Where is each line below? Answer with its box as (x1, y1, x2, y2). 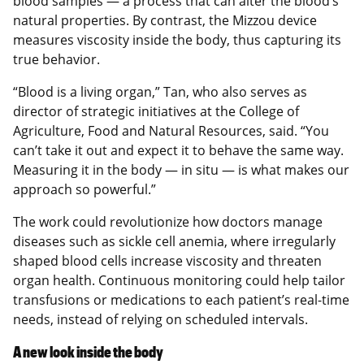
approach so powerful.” (13, 180, 156, 198)
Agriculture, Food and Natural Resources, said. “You (13, 121, 329, 140)
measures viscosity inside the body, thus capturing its (13, 30, 341, 49)
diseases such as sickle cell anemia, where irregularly (13, 232, 336, 250)
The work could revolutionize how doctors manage (13, 212, 323, 231)
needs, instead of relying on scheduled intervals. (13, 310, 308, 328)
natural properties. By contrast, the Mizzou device (13, 11, 317, 29)
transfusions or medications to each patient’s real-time (13, 290, 349, 309)
